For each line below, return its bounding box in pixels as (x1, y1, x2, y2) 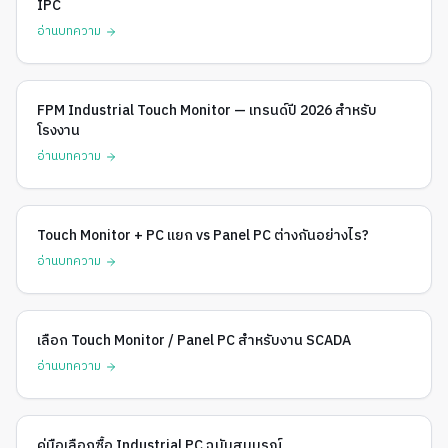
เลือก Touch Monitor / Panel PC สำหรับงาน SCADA (37, 328, 351, 352)
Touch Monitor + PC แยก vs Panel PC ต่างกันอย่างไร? (37, 223, 369, 247)
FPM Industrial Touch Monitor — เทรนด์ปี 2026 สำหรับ (37, 98, 377, 122)
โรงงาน (37, 118, 80, 142)
